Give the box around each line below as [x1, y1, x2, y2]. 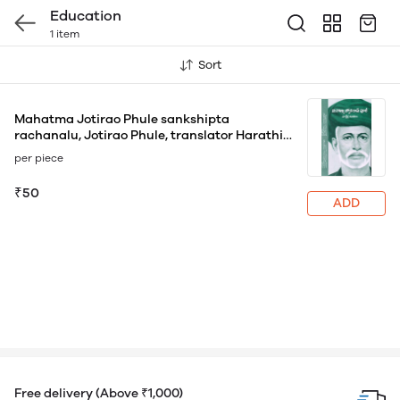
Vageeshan [14, 144, 83, 159]
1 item [50, 28, 79, 40]
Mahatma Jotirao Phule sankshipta [14, 112, 229, 127]
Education [50, 7, 121, 24]
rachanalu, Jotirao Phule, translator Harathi [14, 128, 283, 143]
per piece [14, 152, 63, 164]
